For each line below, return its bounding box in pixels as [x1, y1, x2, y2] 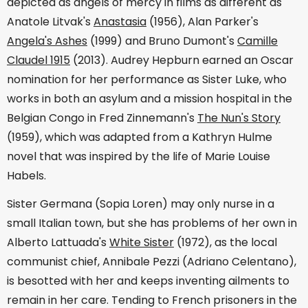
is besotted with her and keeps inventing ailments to [7, 273, 289, 289]
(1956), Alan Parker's [146, 14, 258, 30]
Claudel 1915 [7, 52, 70, 69]
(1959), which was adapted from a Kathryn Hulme [7, 129, 272, 146]
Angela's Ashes [7, 33, 87, 49]
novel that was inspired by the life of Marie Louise [7, 148, 270, 165]
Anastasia [93, 14, 146, 30]
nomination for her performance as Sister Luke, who [7, 71, 287, 88]
